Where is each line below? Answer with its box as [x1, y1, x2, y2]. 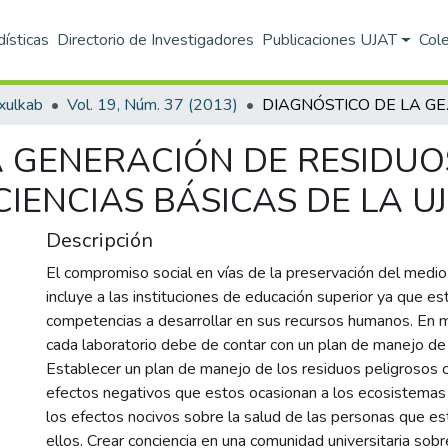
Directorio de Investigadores [57, 29, 255, 51]
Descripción [46, 227, 153, 254]
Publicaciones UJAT [262, 29, 398, 51]
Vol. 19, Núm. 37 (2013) [67, 94, 238, 116]
